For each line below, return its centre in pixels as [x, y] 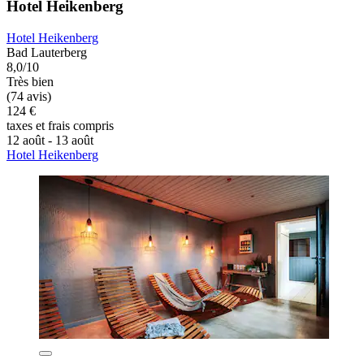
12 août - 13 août [50, 140]
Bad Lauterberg [47, 52]
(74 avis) [29, 96]
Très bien [30, 81]
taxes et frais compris [60, 125]
